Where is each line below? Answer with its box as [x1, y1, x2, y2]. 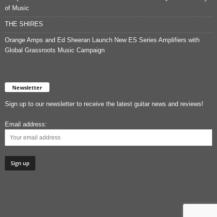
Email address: [5, 120, 47, 128]
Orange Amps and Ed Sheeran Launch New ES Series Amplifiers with [5, 36, 200, 44]
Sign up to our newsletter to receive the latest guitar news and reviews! [5, 100, 203, 108]
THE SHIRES [5, 20, 43, 28]
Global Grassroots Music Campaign [5, 46, 105, 54]
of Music [5, 4, 29, 12]
